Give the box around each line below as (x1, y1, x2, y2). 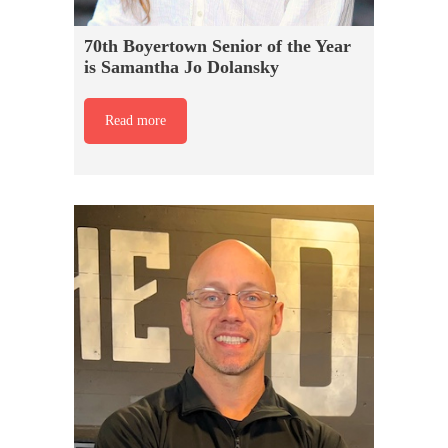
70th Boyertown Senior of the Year (84, 35, 351, 56)
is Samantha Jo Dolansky (84, 56, 279, 77)
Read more (105, 112, 166, 128)
